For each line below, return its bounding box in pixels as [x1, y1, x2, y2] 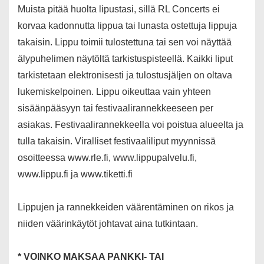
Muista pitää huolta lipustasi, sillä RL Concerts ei [18, 4, 220, 15]
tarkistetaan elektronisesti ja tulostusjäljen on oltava [18, 70, 232, 81]
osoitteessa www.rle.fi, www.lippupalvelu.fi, [18, 153, 197, 163]
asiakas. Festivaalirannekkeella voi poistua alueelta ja [18, 120, 243, 130]
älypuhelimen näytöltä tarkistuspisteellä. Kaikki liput [18, 54, 233, 64]
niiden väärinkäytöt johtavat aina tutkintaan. [18, 219, 198, 229]
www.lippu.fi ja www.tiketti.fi [18, 169, 133, 180]
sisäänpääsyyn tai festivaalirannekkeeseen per [18, 103, 213, 114]
